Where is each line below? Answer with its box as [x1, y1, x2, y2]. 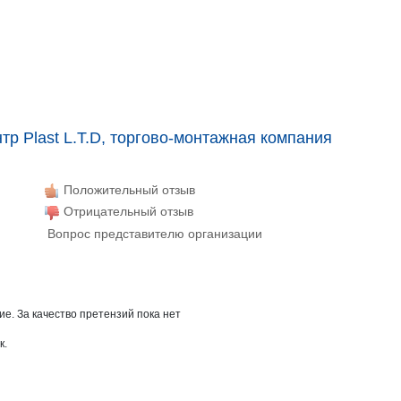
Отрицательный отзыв [60, 204, 193, 219]
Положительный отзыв [60, 183, 195, 197]
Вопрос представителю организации [44, 226, 262, 241]
